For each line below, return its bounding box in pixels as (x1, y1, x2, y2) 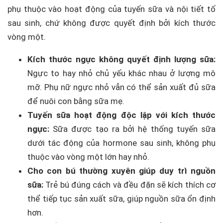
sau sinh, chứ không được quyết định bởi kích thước (7, 18, 216, 28)
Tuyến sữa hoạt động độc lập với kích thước (27, 110, 216, 120)
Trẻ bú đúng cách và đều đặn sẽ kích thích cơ (43, 180, 216, 190)
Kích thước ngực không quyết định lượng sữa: (27, 54, 216, 64)
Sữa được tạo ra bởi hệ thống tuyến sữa (49, 124, 216, 134)
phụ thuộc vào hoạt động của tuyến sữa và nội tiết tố (7, 4, 216, 14)
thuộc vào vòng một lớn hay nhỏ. (27, 152, 149, 162)
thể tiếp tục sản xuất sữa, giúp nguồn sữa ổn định (27, 194, 216, 204)
